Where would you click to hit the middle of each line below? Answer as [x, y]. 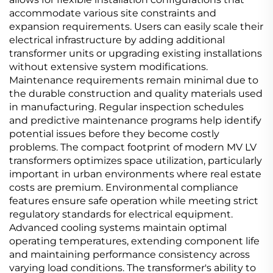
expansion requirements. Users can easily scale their [136, 27]
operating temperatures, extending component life [134, 241]
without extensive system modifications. [108, 67]
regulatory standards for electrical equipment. [121, 214]
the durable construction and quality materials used [136, 94]
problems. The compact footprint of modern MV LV [133, 147]
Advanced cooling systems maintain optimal [118, 228]
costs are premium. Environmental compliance [124, 187]
